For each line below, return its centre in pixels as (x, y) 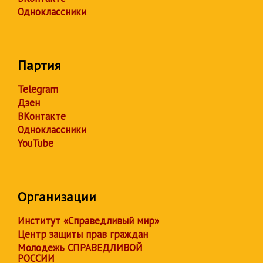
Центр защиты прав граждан (83, 235)
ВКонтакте (42, 117)
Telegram (38, 90)
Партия (39, 65)
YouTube (36, 144)
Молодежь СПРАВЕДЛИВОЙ (80, 248)
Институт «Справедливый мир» (88, 221)
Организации (57, 197)
